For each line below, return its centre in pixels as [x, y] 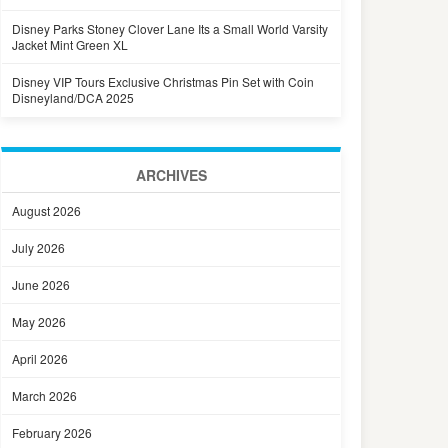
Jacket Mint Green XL [70, 44]
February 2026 [52, 432]
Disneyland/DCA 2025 [73, 97]
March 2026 [44, 395]
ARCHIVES [171, 175]
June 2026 [41, 284]
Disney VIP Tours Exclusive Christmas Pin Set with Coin [163, 81]
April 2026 [40, 358]
